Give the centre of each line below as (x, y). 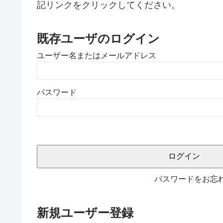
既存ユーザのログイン (98, 38)
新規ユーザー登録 (85, 213)
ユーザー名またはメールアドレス (97, 55)
